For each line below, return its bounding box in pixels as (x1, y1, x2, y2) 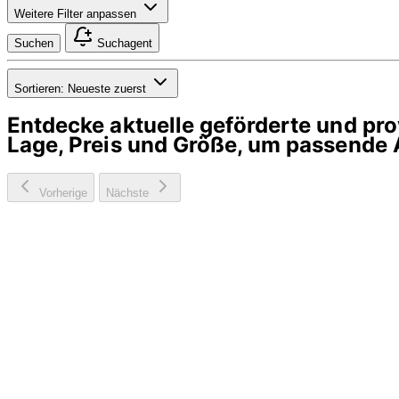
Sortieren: (14, 81, 64, 95)
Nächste (106, 185, 153, 199)
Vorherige (36, 185, 87, 199)
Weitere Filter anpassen (14, 6, 136, 20)
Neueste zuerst (64, 81, 146, 95)
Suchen (14, 36, 53, 50)
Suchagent (94, 36, 153, 50)
